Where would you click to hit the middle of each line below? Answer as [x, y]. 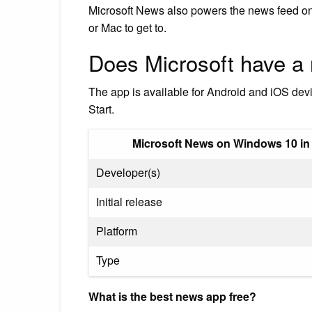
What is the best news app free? [172, 296]
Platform [117, 231]
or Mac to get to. [127, 27]
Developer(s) [128, 172]
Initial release [129, 201]
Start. [101, 109]
